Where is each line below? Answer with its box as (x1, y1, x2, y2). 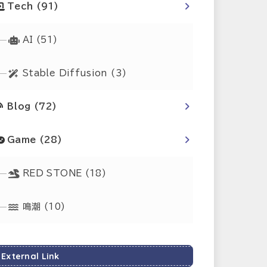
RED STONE (23, 169, 85, 178)
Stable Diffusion (23, 69, 111, 78)
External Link (1, 250, 60, 262)
